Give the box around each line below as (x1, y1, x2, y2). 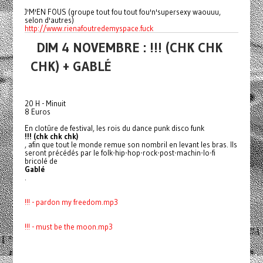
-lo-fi (200, 148, 215, 157)
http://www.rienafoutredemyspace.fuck (24, 23, 154, 33)
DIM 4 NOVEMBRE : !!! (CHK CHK (36, 39, 222, 56)
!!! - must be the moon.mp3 (24, 222, 113, 231)
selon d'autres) (24, 15, 74, 25)
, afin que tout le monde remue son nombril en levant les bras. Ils (24, 140, 237, 149)
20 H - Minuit (24, 99, 66, 108)
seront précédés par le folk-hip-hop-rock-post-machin (24, 148, 201, 157)
